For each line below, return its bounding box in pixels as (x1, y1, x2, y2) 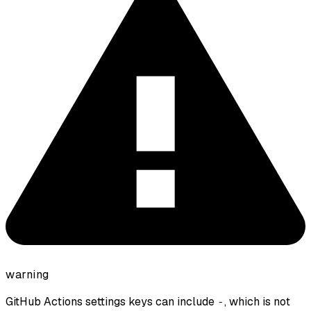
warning (6, 267, 49, 283)
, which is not (224, 294, 290, 310)
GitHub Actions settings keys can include (6, 294, 217, 310)
